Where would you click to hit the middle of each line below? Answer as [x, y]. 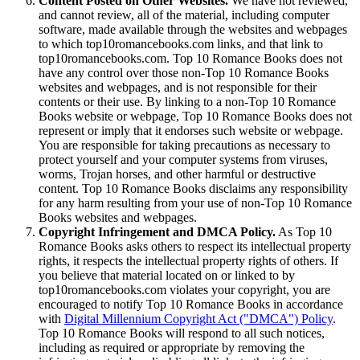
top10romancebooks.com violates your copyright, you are [184, 290]
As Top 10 [304, 232]
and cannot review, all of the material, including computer [184, 15]
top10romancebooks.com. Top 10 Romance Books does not [190, 59]
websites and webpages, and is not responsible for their [178, 88]
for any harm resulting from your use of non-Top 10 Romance [195, 203]
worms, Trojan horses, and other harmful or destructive [177, 174]
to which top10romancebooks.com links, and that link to [181, 44]
